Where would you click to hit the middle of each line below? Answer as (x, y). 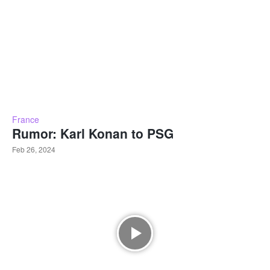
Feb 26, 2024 (34, 149)
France (26, 119)
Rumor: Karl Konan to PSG (93, 133)
